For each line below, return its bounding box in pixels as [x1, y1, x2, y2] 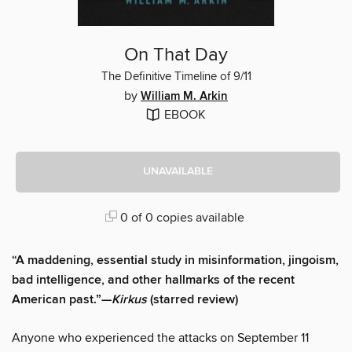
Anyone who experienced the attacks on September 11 [12, 329, 309, 346]
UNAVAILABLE [143, 164, 213, 179]
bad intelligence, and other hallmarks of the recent [12, 271, 295, 288]
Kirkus [112, 291, 147, 308]
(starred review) [147, 291, 238, 308]
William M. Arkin [141, 89, 228, 104]
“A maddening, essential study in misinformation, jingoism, [12, 251, 339, 269]
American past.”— [12, 291, 112, 308]
